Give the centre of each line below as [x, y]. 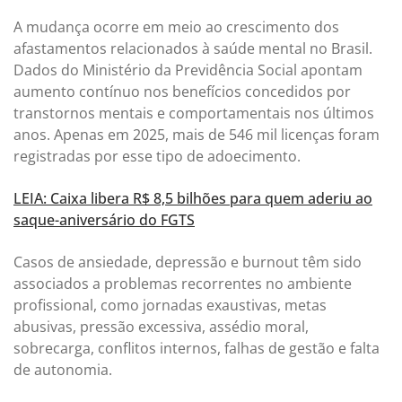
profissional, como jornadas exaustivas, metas [170, 306]
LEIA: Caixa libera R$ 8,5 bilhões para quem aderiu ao [193, 198]
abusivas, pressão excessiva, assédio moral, [161, 327]
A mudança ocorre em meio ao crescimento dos [176, 26]
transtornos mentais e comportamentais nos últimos [194, 113]
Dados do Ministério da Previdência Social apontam [188, 70]
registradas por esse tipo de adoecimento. [157, 156]
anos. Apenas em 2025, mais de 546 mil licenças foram [197, 134]
